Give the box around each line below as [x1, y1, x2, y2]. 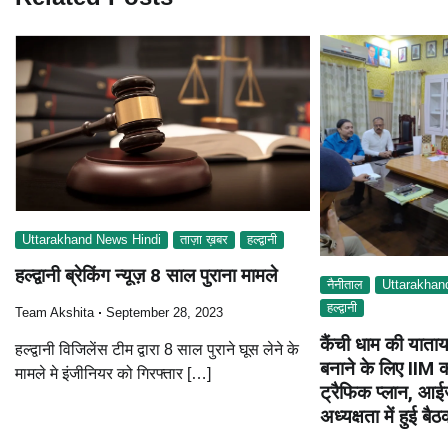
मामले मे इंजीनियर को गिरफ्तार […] [15, 365, 211, 383]
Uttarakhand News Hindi [22, 232, 161, 247]
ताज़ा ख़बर [180, 232, 228, 247]
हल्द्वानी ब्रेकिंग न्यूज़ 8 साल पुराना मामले [15, 264, 277, 288]
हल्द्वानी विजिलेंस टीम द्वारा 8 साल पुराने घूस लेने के [15, 341, 299, 359]
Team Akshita [15, 306, 94, 321]
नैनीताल [326, 278, 363, 293]
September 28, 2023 [106, 306, 223, 321]
